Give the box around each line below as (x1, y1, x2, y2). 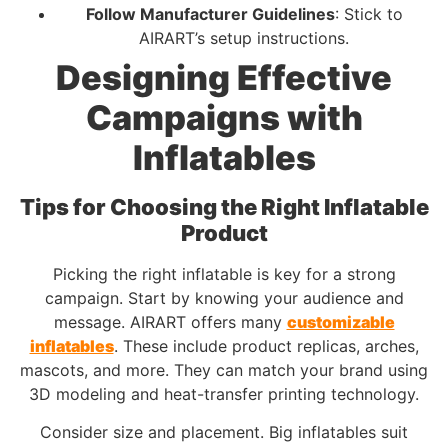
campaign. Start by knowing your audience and (44, 287, 404, 308)
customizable (286, 311, 395, 332)
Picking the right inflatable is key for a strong (52, 263, 396, 284)
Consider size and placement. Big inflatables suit (40, 422, 408, 443)
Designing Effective (56, 56, 392, 98)
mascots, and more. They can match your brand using (20, 359, 428, 380)
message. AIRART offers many (53, 311, 287, 332)
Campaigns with (85, 96, 363, 138)
